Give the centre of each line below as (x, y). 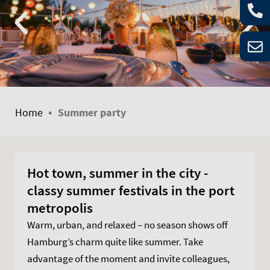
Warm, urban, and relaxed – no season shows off (127, 224)
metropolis (60, 207)
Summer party (92, 112)
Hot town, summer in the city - (118, 172)
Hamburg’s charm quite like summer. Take (115, 241)
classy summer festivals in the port (131, 190)
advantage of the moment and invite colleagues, (128, 258)
